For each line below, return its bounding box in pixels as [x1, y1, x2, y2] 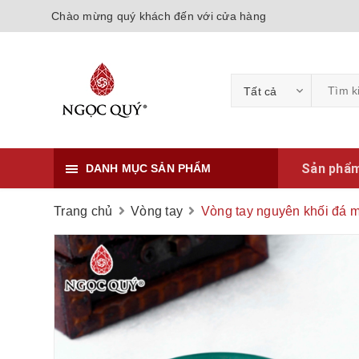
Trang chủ [54, 204, 113, 218]
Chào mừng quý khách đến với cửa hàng [51, 10, 266, 22]
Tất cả [244, 84, 277, 98]
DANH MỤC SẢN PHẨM [86, 162, 212, 175]
